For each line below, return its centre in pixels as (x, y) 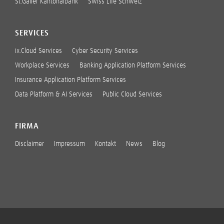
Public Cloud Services (132, 94)
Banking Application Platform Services (133, 65)
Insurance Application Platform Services (70, 80)
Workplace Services (42, 65)
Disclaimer (29, 144)
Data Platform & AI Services (54, 94)
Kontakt (105, 144)
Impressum (69, 144)
